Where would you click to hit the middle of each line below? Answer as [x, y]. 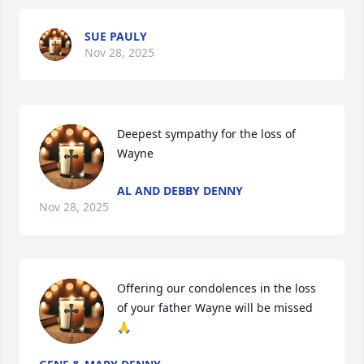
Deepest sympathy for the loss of [206, 133]
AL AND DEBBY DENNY [180, 190]
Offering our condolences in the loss [217, 288]
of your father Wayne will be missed [215, 307]
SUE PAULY [116, 36]
